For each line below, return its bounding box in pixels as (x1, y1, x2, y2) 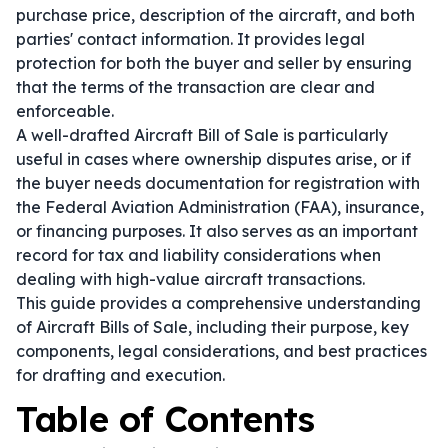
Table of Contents (16, 397, 316, 441)
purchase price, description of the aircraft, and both (16, 5, 415, 25)
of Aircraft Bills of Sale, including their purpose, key (16, 317, 409, 337)
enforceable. (16, 101, 114, 121)
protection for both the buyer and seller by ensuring (16, 53, 412, 73)
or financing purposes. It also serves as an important (16, 221, 418, 241)
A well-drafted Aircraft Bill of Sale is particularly (16, 125, 388, 145)
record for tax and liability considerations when (16, 245, 381, 265)
